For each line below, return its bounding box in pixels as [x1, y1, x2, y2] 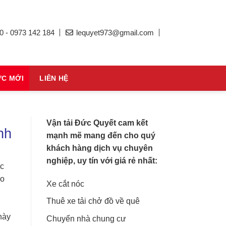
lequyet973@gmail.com [74, 28, 154, 37]
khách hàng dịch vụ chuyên [46, 143, 153, 152]
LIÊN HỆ [39, 74, 69, 82]
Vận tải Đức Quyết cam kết [46, 118, 148, 127]
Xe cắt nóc [46, 179, 84, 188]
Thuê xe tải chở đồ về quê [46, 197, 140, 206]
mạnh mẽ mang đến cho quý [46, 131, 155, 140]
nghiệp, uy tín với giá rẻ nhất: [46, 156, 157, 165]
